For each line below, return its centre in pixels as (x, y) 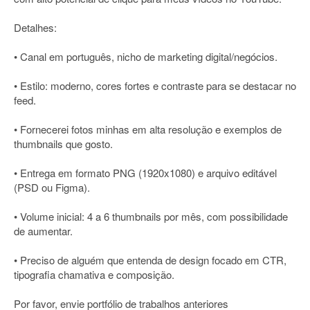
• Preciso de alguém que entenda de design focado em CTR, (150, 260)
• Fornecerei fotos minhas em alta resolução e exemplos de (148, 129)
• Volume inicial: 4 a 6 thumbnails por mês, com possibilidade (151, 216)
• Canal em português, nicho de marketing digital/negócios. (146, 56)
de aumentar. (43, 231)
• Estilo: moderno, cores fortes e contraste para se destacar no (155, 85)
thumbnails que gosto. (63, 144)
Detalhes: (35, 27)
